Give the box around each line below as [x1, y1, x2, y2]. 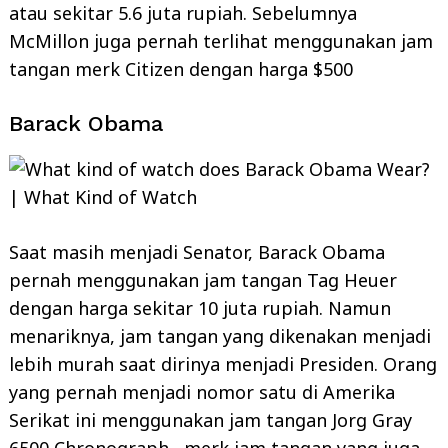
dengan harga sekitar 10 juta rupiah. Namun [9, 295, 391, 320]
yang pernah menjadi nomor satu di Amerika [9, 379, 395, 404]
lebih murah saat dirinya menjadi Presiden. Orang [9, 351, 437, 376]
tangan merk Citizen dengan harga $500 [9, 56, 353, 81]
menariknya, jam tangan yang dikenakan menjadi [9, 323, 431, 348]
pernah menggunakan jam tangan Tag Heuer [9, 267, 397, 292]
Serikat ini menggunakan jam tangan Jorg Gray [9, 407, 412, 432]
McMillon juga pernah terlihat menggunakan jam [9, 28, 433, 53]
